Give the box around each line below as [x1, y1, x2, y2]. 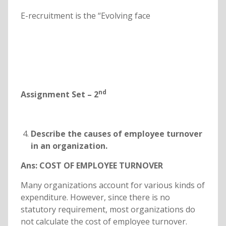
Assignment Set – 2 [20, 89, 98, 100]
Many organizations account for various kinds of [20, 180, 205, 191]
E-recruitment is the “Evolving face [20, 10, 150, 22]
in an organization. [30, 140, 107, 152]
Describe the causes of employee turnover [30, 128, 202, 140]
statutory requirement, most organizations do [20, 204, 195, 215]
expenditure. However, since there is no [20, 192, 170, 203]
